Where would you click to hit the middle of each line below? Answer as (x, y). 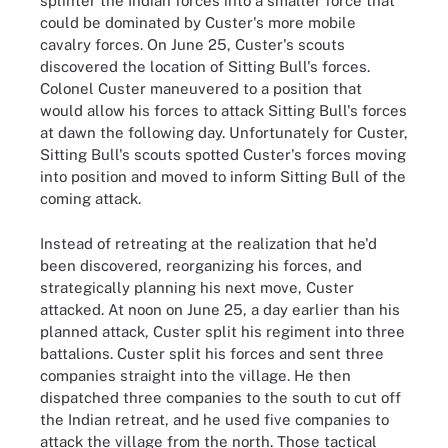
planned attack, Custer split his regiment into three (222, 331)
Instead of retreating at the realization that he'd (208, 243)
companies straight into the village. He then (195, 375)
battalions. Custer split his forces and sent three (212, 353)
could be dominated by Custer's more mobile (198, 22)
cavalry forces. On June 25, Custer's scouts (192, 44)
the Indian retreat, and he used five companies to (214, 419)
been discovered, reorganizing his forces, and (201, 265)
